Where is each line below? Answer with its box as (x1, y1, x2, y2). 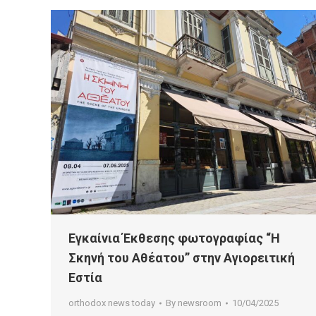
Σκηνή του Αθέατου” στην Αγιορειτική (68, 250, 295, 265)
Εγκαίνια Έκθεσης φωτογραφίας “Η (68, 230, 280, 245)
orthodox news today (68, 297, 155, 308)
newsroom (178, 297, 221, 308)
